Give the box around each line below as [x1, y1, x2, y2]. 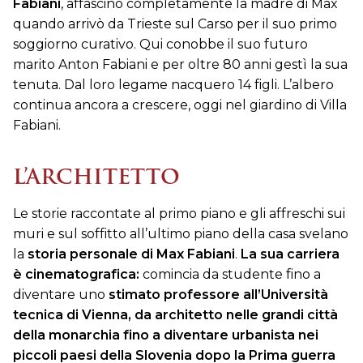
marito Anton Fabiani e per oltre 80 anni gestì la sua [13, 57, 348, 73]
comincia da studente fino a [139, 267, 321, 283]
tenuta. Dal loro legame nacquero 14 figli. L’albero [13, 77, 334, 93]
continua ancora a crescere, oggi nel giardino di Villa [13, 97, 347, 113]
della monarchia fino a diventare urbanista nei [13, 327, 318, 344]
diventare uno [13, 287, 109, 303]
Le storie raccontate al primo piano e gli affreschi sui [13, 206, 345, 222]
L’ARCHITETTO [13, 160, 180, 193]
